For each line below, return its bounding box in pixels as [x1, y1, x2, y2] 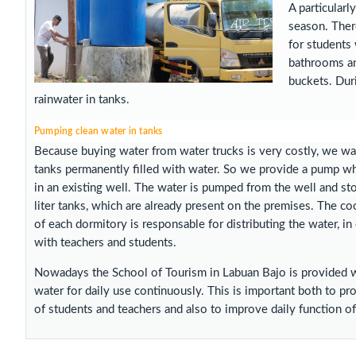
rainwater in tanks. [34, 94, 130, 106]
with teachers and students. [34, 237, 176, 249]
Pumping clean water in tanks [34, 126, 163, 136]
